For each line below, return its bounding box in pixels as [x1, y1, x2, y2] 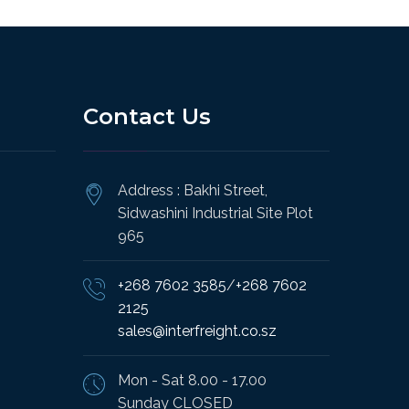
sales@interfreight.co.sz [118, 321, 277, 340]
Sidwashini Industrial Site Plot [118, 204, 313, 222]
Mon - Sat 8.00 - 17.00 [118, 371, 267, 389]
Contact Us [83, 102, 211, 130]
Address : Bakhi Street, [118, 181, 267, 199]
